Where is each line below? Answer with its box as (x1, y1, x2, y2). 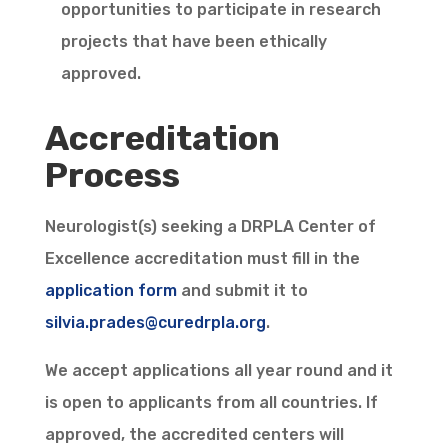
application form (44, 281, 177, 301)
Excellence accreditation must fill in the (44, 249, 360, 269)
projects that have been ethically (60, 32, 327, 52)
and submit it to (176, 281, 308, 301)
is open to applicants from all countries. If (44, 393, 378, 413)
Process (44, 155, 180, 197)
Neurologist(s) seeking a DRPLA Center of (44, 217, 376, 237)
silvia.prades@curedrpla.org (44, 313, 266, 333)
